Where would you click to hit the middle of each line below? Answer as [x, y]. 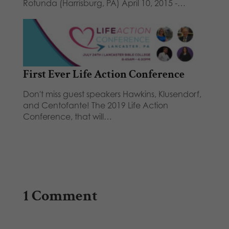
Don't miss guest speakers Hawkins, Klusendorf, [112, 94]
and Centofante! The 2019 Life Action [95, 106]
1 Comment [60, 196]
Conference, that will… [67, 117]
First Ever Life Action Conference [104, 75]
